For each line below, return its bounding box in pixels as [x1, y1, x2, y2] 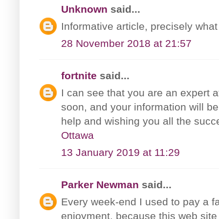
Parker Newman [61, 178, 139, 190]
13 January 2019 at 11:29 [61, 146, 180, 158]
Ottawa [61, 129, 94, 141]
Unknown [61, 3, 108, 15]
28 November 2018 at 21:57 [61, 37, 192, 49]
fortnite [61, 69, 97, 81]
